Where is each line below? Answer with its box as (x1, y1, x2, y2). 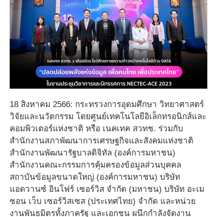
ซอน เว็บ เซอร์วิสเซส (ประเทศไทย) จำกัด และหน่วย (10, 196, 196, 206)
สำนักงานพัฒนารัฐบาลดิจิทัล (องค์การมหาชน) (10, 148, 175, 157)
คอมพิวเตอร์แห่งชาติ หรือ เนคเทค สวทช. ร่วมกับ (10, 124, 183, 133)
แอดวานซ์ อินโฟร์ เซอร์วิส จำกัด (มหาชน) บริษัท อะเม (10, 184, 204, 194)
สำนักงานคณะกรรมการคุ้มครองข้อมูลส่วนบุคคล (10, 160, 181, 170)
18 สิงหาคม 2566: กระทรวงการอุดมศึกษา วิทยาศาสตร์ (10, 99, 204, 109)
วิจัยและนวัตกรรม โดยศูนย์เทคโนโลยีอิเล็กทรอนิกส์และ (10, 111, 206, 121)
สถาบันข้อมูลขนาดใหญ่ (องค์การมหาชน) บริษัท (10, 172, 180, 182)
